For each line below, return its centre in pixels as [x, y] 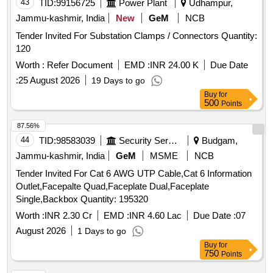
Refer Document [79, 65]
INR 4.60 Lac [155, 216]
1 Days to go [102, 231]
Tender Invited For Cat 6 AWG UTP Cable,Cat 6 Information [134, 174]
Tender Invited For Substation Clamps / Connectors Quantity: [119, 36]
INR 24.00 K [174, 65]
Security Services [173, 141]
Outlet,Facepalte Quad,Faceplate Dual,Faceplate [112, 186]
